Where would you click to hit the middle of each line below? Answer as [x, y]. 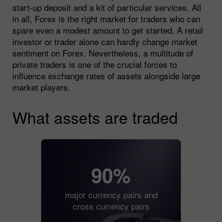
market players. [41, 87]
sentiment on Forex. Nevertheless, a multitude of [103, 53]
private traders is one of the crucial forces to [95, 64]
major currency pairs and [111, 195]
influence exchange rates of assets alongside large [106, 75]
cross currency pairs [111, 206]
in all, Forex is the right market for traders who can [106, 18]
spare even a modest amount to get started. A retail [108, 30]
